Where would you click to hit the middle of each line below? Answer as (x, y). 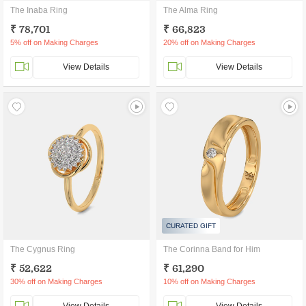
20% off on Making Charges (209, 42)
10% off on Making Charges (209, 281)
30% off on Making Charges (56, 281)
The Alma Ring (191, 10)
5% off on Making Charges (54, 42)
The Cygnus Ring (43, 249)
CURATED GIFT (191, 226)
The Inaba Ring (39, 10)
